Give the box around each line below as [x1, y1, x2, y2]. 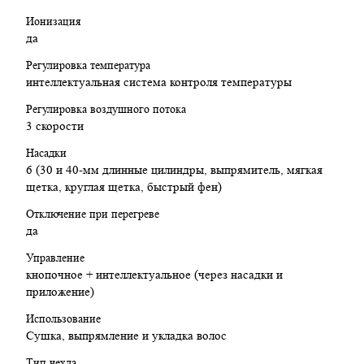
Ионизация [26, 15, 80, 28]
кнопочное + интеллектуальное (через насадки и [26, 268, 283, 283]
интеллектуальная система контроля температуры [26, 76, 292, 90]
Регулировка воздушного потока [26, 102, 186, 116]
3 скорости [26, 119, 84, 134]
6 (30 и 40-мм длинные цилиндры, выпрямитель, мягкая [26, 163, 323, 178]
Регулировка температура [26, 58, 150, 72]
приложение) [26, 285, 94, 300]
